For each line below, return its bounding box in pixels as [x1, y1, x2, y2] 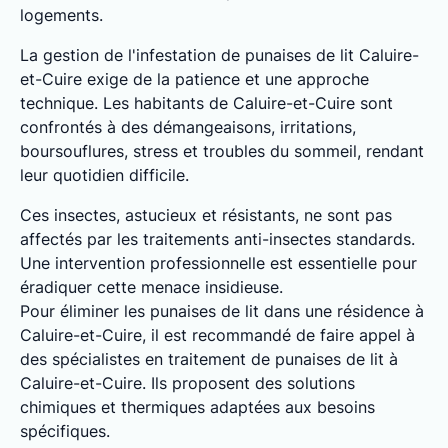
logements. [20, 5, 103, 25]
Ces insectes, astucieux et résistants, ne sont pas [20, 205, 392, 225]
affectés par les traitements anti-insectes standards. [20, 229, 415, 249]
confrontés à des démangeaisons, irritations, [20, 117, 356, 137]
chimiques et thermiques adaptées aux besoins [20, 397, 375, 417]
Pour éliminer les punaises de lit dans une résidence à [20, 301, 424, 321]
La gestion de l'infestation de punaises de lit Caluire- [20, 45, 419, 65]
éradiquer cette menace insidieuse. [20, 277, 283, 297]
